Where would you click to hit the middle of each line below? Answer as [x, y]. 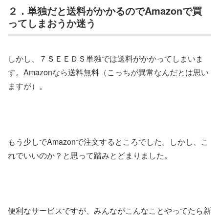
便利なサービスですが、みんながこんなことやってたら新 [109, 211]
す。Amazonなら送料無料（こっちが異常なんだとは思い [108, 72]
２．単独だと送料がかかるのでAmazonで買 [105, 10]
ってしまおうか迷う [52, 22]
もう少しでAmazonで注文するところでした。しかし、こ [108, 141]
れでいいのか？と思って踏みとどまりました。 [90, 155]
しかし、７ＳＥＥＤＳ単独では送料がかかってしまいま [106, 59]
